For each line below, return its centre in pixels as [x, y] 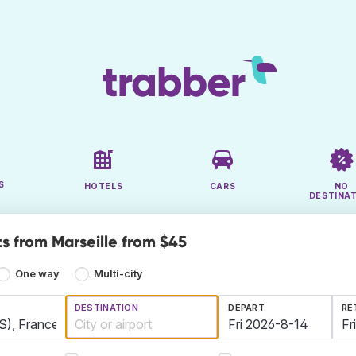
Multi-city [118, 274]
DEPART [247, 308]
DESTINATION [106, 308]
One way [38, 274]
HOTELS [103, 187]
